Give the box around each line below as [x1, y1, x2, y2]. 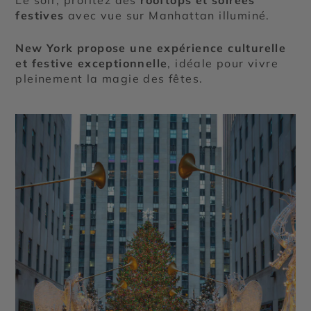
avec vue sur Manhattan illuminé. [64, 8, 270, 22]
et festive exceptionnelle [15, 56, 168, 70]
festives [15, 8, 65, 22]
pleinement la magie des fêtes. [15, 71, 203, 85]
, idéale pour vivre [167, 56, 279, 70]
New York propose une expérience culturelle [15, 40, 287, 55]
